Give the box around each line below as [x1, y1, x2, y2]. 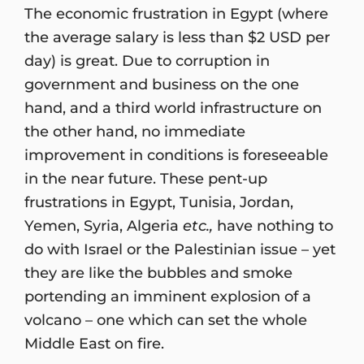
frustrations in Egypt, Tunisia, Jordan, [24, 192, 293, 211]
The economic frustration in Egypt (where [24, 3, 328, 23]
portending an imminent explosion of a [24, 286, 311, 305]
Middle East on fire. [24, 333, 164, 353]
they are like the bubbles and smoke [24, 262, 292, 282]
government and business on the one [24, 74, 299, 93]
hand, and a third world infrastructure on [24, 97, 322, 117]
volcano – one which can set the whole [24, 310, 307, 329]
